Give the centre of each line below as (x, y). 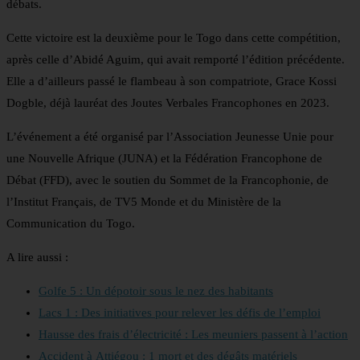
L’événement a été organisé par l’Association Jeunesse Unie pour (170, 137)
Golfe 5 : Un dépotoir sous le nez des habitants (156, 291)
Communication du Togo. (71, 224)
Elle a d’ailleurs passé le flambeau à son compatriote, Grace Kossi (172, 82)
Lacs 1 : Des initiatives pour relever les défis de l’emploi (180, 313)
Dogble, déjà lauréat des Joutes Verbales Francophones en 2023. (168, 103)
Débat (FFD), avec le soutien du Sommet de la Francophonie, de (168, 180)
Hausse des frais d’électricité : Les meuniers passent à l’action (193, 335)
